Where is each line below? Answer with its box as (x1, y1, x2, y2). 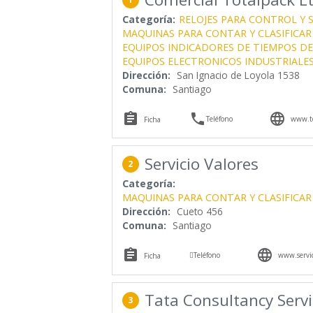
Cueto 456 (176, 204, 223, 218)
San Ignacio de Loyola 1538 (176, 68, 300, 82)
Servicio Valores (144, 152, 259, 175)
